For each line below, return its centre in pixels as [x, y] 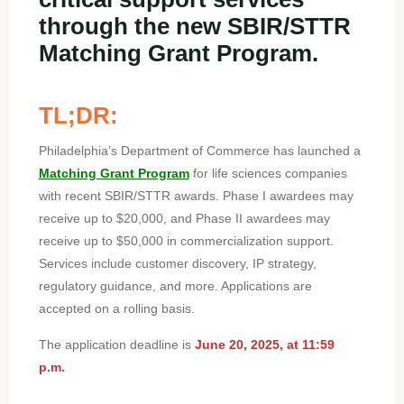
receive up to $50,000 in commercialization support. [186, 241]
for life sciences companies [268, 174]
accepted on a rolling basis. [116, 309]
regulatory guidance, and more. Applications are [175, 286]
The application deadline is [115, 344]
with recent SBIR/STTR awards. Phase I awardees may [196, 196]
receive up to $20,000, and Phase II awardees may [184, 219]
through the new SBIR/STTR [194, 26]
